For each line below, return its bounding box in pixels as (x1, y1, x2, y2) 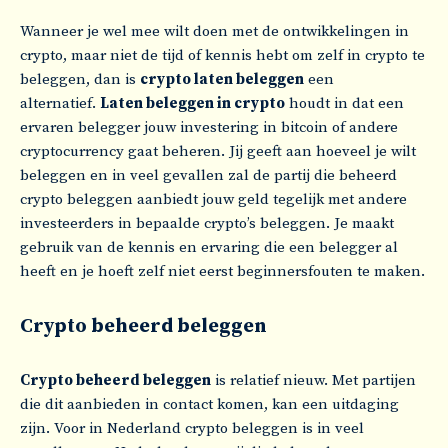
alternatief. (20, 94, 100, 113)
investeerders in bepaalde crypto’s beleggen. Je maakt (20, 214, 394, 233)
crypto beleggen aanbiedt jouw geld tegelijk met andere (20, 190, 407, 209)
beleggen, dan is (20, 70, 140, 89)
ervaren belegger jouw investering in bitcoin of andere (20, 118, 398, 137)
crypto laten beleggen (140, 70, 304, 89)
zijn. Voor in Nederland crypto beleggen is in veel (20, 419, 364, 438)
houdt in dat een (285, 94, 404, 113)
